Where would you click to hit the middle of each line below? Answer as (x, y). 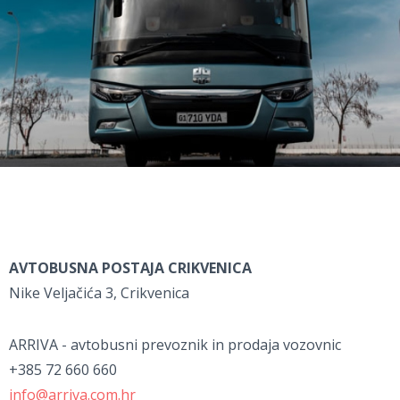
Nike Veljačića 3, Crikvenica (99, 293)
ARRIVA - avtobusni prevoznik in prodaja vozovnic (175, 345)
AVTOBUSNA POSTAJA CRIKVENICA (130, 268)
